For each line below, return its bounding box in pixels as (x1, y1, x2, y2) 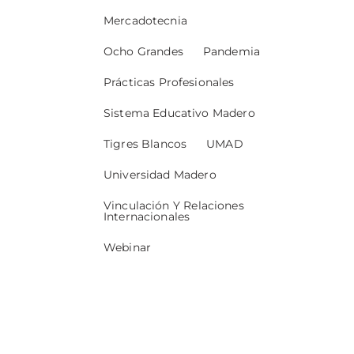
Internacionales (104, 209, 190, 224)
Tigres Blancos (104, 137, 187, 152)
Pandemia (202, 44, 260, 59)
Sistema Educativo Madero (104, 106, 255, 121)
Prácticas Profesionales (104, 75, 235, 90)
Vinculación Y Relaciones (104, 198, 244, 213)
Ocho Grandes (104, 44, 183, 59)
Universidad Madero (104, 168, 217, 183)
